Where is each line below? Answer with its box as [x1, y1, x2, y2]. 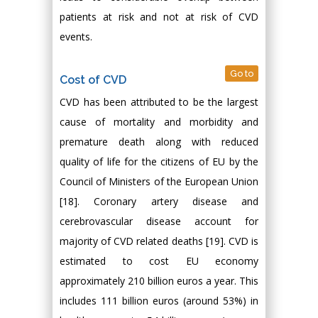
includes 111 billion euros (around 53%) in [60, 294, 258, 307]
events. [60, 30, 92, 43]
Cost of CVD [60, 73, 126, 87]
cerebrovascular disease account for [60, 214, 258, 228]
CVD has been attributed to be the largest [60, 95, 258, 109]
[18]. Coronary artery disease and [60, 194, 258, 208]
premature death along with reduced [60, 135, 258, 148]
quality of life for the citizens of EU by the [60, 155, 258, 168]
